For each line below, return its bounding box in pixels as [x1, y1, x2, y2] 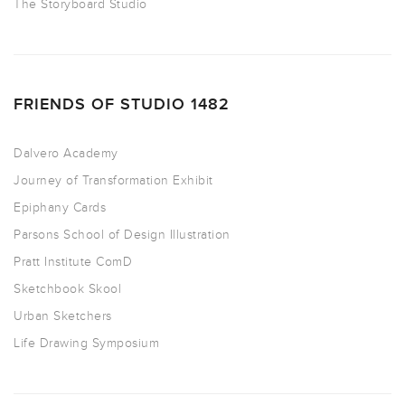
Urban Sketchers [14, 308, 112, 325]
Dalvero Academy [14, 146, 118, 162]
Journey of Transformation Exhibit [14, 173, 213, 189]
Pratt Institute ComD [14, 254, 132, 270]
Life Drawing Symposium [14, 335, 159, 352]
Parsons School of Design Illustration [14, 227, 231, 243]
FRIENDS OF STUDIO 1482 [14, 95, 230, 115]
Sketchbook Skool [14, 281, 121, 297]
